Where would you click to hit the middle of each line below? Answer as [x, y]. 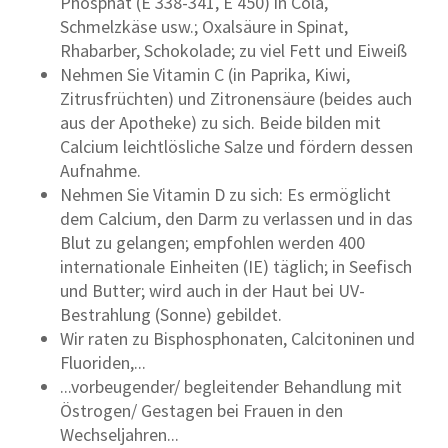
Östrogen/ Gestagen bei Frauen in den [201, 410]
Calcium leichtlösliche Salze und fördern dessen [236, 146]
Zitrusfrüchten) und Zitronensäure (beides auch [236, 98]
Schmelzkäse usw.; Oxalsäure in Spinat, [204, 26]
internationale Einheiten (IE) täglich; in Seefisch [236, 266]
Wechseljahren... [119, 434]
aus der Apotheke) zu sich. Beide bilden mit [220, 122]
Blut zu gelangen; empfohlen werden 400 [212, 242]
